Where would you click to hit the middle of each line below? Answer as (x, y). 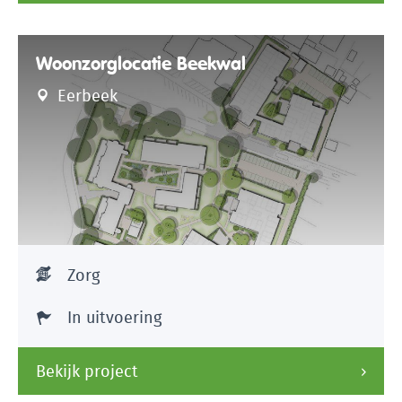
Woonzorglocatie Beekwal (141, 64)
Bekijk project (87, 371)
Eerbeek (85, 96)
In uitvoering (114, 318)
